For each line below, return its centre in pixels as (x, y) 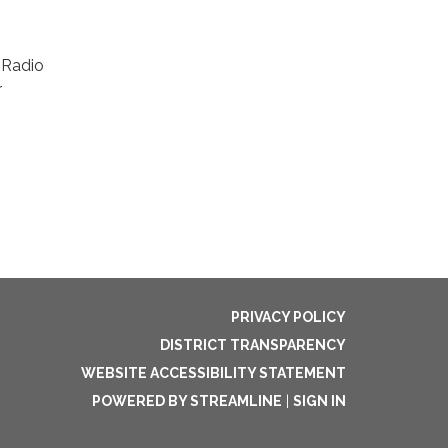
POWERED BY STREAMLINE (187, 401)
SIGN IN (319, 401)
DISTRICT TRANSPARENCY (253, 345)
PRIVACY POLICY (288, 317)
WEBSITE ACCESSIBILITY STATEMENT (213, 373)
